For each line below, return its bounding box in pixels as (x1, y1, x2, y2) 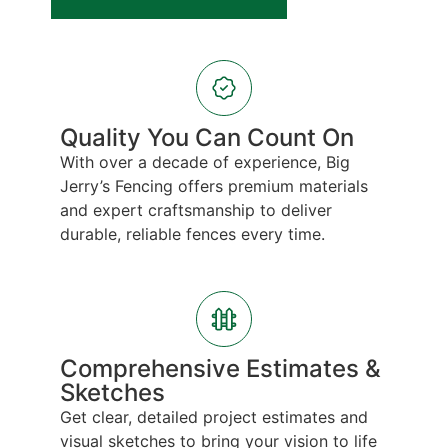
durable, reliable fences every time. (60, 224, 325, 245)
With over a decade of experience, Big (60, 152, 350, 173)
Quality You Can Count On (60, 123, 354, 153)
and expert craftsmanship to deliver (60, 200, 332, 221)
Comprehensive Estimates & (60, 353, 381, 383)
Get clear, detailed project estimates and (60, 406, 368, 427)
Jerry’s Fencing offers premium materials (60, 176, 368, 197)
